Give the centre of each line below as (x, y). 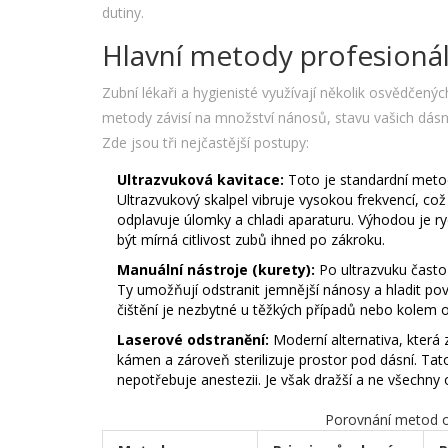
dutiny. (123, 13)
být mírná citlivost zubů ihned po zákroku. (251, 240)
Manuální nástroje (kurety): (216, 270)
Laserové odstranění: (193, 340)
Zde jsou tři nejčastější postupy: (205, 143)
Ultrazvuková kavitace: (200, 180)
